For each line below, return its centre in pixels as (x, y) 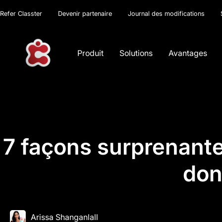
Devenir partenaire (85, 14)
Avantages (188, 53)
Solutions (136, 53)
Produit (91, 53)
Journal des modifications (166, 14)
